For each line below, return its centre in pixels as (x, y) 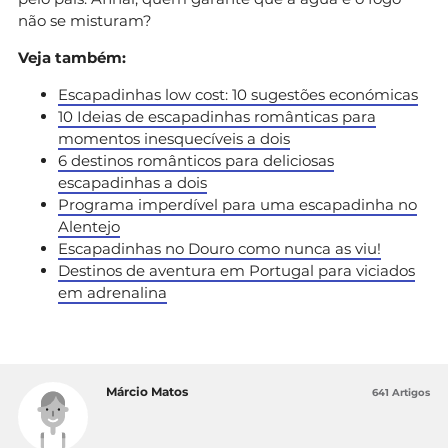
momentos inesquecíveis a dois (174, 138)
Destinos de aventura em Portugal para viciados (236, 270)
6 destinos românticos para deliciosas (196, 160)
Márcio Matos (147, 391)
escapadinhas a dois (132, 182)
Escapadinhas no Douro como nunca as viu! (219, 248)
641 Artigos (401, 392)
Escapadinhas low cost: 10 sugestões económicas (238, 94)
